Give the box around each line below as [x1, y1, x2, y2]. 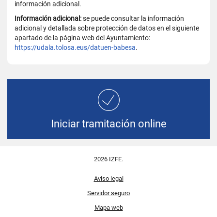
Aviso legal [93, 175, 124, 182]
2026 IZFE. [94, 155, 123, 163]
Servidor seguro [87, 189, 130, 197]
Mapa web [94, 204, 123, 211]
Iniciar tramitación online [50, 117, 167, 130]
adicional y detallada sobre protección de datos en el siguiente [15, 24, 199, 32]
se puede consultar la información [83, 15, 184, 22]
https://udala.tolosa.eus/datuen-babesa [15, 44, 136, 51]
